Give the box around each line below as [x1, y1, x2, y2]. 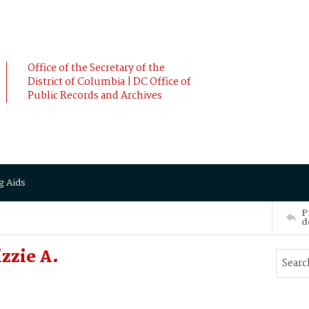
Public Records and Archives [28, 88, 162, 104]
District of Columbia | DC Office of [28, 74, 191, 90]
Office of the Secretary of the [28, 60, 165, 77]
